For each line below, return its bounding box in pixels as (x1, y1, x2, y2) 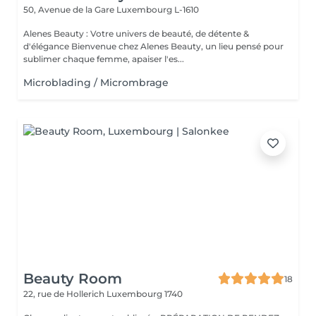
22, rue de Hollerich (23, 288, 107, 299)
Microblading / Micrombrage (23, 76, 169, 89)
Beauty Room (23, 270, 122, 287)
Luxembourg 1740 (107, 288, 183, 299)
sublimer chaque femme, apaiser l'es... (23, 54, 184, 64)
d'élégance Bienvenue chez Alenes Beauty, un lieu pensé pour (23, 41, 71, 51)
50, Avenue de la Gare (23, 4, 116, 15)
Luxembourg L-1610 (116, 4, 199, 15)
